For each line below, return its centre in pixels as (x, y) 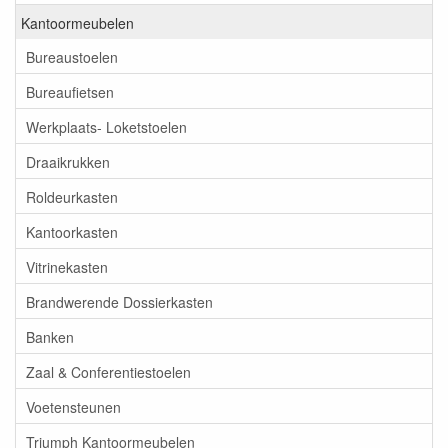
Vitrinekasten (67, 266)
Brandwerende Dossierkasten (119, 301)
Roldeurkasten (72, 196)
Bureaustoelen (72, 56)
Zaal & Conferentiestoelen (108, 371)
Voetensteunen (73, 406)
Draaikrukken (68, 161)
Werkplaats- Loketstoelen (106, 126)
